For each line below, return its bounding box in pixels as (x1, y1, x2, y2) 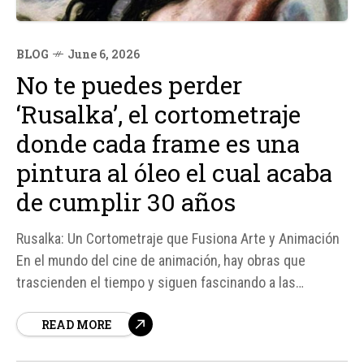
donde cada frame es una (16, 127, 300, 159)
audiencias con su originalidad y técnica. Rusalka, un (16, 295, 322, 313)
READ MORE (41, 316, 111, 332)
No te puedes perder (16, 68, 242, 101)
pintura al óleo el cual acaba (16, 156, 332, 188)
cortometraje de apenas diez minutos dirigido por (16, 317, 305, 335)
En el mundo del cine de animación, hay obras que (16, 251, 305, 269)
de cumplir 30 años (16, 185, 236, 218)
